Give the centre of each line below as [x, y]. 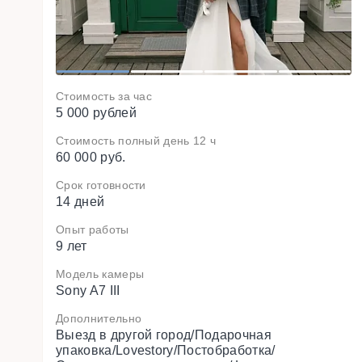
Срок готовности [101, 185]
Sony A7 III [88, 290]
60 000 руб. [91, 157]
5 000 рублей [96, 113]
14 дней [80, 202]
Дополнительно [99, 318]
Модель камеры [100, 274]
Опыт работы [93, 229]
